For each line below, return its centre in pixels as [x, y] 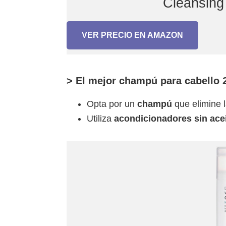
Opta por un [112, 104]
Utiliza [100, 118]
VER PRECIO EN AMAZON [132, 35]
